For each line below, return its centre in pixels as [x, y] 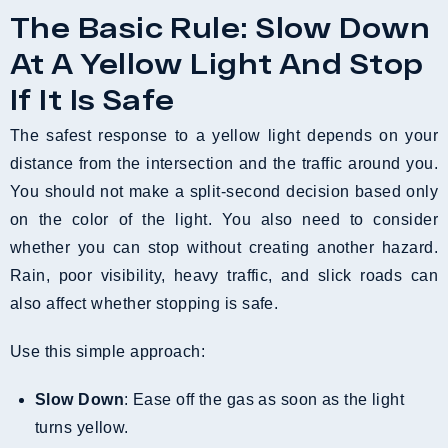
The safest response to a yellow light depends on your [224, 136]
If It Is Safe [92, 99]
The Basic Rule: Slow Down [220, 27]
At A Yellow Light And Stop [217, 63]
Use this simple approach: [108, 352]
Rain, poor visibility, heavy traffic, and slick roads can [224, 276]
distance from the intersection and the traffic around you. [224, 164]
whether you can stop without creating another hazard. [224, 248]
